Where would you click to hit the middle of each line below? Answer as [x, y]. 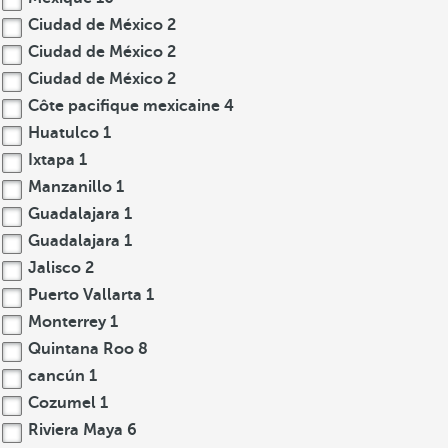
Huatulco [63, 133]
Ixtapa [51, 160]
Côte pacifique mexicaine [124, 106]
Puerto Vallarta [85, 295]
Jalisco [54, 268]
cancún [56, 376]
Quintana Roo [81, 349]
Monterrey [67, 322]
